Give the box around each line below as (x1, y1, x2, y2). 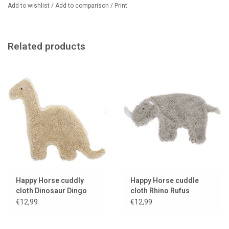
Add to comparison (55, 2, 110, 10)
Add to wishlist (8, 2, 51, 10)
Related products (8, 40, 85, 53)
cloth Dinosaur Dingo (16, 186, 87, 195)
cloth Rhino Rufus (130, 186, 190, 195)
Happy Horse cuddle (130, 176, 199, 185)
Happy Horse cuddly (16, 176, 84, 185)
